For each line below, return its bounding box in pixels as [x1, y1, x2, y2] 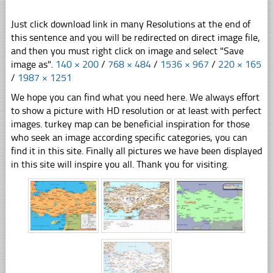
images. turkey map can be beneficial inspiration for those [10, 118, 250, 130]
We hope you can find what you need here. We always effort [10, 91, 260, 103]
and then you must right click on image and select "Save [10, 44, 244, 57]
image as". [10, 58, 55, 70]
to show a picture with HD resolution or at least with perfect [10, 104, 261, 116]
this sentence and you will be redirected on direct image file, [10, 31, 260, 43]
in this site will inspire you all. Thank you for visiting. [10, 158, 229, 170]
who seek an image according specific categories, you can [10, 131, 247, 143]
